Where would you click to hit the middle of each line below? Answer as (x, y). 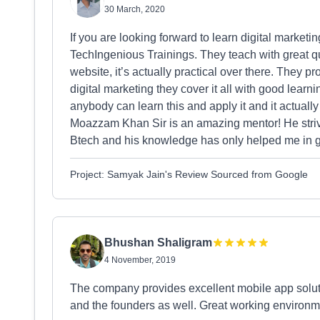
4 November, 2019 (140, 260)
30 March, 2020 (135, 9)
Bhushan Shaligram (158, 242)
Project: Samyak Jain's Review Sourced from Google (189, 174)
